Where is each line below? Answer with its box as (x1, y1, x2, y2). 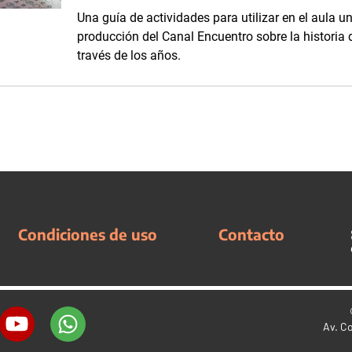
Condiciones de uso (17, 225, 157, 244)
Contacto (218, 225, 285, 244)
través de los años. (77, 48, 181, 63)
